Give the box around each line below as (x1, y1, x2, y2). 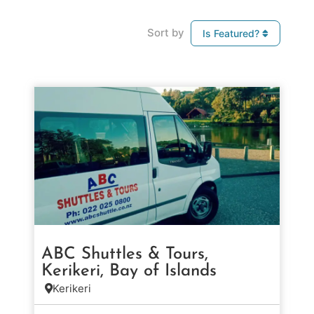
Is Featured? (203, 27, 262, 39)
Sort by (147, 26, 184, 40)
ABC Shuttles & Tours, (41, 245, 208, 263)
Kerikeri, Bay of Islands (41, 262, 217, 280)
